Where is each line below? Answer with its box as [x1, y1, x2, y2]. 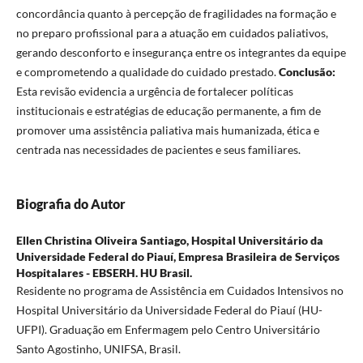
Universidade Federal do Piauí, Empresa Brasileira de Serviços [15, 250, 340, 264]
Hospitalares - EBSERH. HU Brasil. [15, 266, 192, 280]
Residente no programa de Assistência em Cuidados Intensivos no [15, 284, 344, 298]
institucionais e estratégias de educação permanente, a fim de [15, 103, 321, 117]
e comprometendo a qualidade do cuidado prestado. [15, 64, 279, 79]
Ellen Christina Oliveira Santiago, [15, 233, 191, 248]
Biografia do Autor [15, 196, 126, 212]
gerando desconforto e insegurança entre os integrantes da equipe [15, 45, 346, 59]
